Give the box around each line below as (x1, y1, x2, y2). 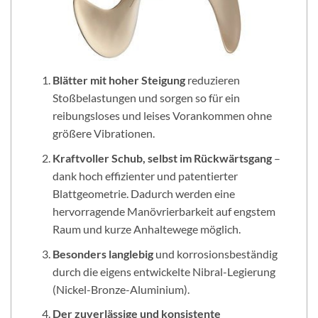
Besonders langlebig (52, 246, 153, 261)
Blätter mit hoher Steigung (52, 73, 187, 87)
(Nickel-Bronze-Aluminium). (52, 282, 190, 296)
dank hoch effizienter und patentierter (52, 168, 238, 182)
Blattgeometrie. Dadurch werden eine (52, 186, 235, 200)
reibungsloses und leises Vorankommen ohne (52, 109, 272, 123)
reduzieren (187, 73, 240, 87)
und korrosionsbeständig (153, 246, 278, 261)
